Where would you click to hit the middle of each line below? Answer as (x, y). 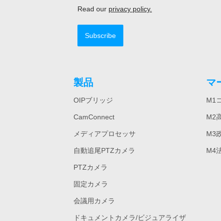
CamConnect (94, 117)
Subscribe (100, 36)
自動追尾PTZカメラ (105, 150)
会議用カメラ (94, 201)
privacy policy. (130, 9)
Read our (93, 9)
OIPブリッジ (93, 100)
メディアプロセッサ (105, 134)
